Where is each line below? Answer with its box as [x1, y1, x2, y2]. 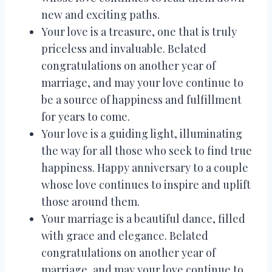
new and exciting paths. [41, 7, 160, 22]
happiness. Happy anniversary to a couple [41, 160, 248, 175]
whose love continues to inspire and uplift [41, 177, 251, 192]
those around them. [41, 194, 140, 209]
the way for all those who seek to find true [41, 143, 252, 158]
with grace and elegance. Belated [41, 228, 208, 243]
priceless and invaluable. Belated [41, 41, 206, 56]
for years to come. [41, 109, 130, 124]
